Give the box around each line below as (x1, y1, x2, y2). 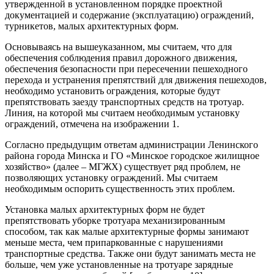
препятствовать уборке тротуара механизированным (5, 215, 225, 226)
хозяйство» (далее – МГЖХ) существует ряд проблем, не (5, 161, 240, 172)
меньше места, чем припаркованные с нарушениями (5, 237, 223, 248)
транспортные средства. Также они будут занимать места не (5, 248, 256, 259)
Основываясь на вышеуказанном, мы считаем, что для (5, 41, 232, 52)
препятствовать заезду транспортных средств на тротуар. (5, 96, 244, 107)
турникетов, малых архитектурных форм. (5, 20, 179, 31)
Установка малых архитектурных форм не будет (5, 204, 205, 215)
